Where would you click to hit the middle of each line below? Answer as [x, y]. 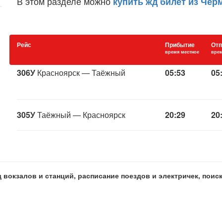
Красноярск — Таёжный [81, 73]
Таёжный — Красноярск [81, 115]
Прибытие [180, 45]
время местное [182, 52]
